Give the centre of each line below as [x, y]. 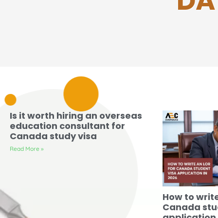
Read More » [27, 148]
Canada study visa [53, 136]
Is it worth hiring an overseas [76, 115]
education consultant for [67, 126]
